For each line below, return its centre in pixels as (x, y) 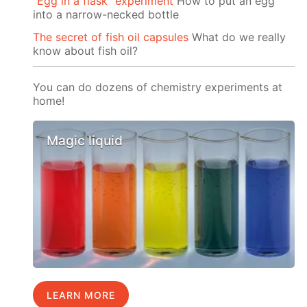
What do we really (237, 37)
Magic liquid (85, 141)
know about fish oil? (86, 50)
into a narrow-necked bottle (106, 15)
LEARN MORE (81, 295)
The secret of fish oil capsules (111, 37)
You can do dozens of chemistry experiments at (158, 87)
